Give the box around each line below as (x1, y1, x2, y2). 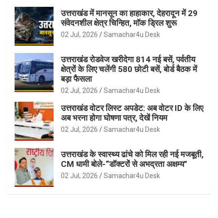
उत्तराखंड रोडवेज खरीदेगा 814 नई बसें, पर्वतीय (61, 54, 195, 65)
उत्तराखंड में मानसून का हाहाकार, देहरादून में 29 (61, 8, 198, 18)
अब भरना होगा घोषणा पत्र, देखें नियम (61, 113, 167, 123)
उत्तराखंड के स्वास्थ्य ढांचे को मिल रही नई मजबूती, (61, 149, 203, 160)
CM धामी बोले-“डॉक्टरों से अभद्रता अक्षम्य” (61, 159, 187, 169)
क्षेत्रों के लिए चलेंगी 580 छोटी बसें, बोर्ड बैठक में (61, 64, 197, 74)
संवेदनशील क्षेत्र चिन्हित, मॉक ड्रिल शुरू (61, 18, 177, 28)
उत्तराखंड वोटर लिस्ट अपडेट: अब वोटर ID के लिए (61, 103, 203, 113)
